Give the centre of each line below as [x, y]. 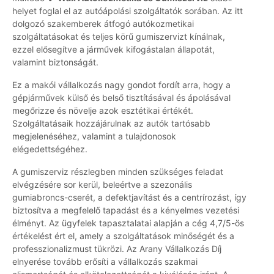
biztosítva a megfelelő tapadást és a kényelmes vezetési [126, 210]
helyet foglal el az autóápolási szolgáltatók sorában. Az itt [128, 11]
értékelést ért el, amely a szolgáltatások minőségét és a [123, 236]
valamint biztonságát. [55, 62]
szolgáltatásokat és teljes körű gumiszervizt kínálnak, [119, 37]
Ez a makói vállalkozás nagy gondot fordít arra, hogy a [121, 85]
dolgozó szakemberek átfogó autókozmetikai [103, 24]
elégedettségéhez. [50, 149]
